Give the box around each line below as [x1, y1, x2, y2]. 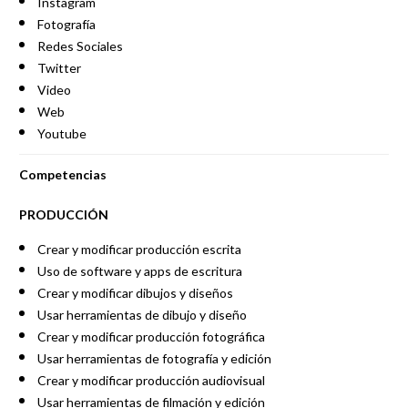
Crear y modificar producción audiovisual [36, 372, 265, 388]
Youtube [36, 126, 87, 141]
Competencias [18, 167, 107, 182]
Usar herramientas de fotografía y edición [36, 351, 271, 366]
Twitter [36, 60, 81, 76]
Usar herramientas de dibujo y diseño [36, 307, 247, 322]
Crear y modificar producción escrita [36, 241, 241, 257]
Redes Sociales [36, 38, 123, 54]
